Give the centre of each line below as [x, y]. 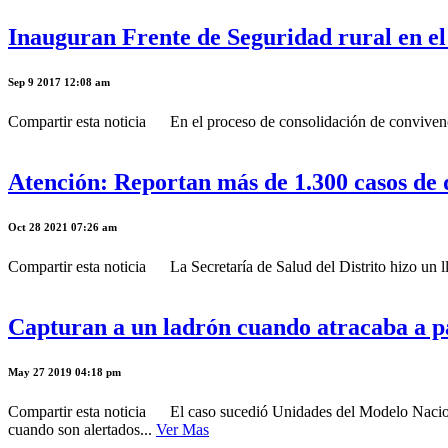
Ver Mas [182, 429]
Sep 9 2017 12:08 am [59, 81]
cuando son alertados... [82, 429]
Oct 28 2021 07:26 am [62, 226]
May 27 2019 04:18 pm [64, 371]
